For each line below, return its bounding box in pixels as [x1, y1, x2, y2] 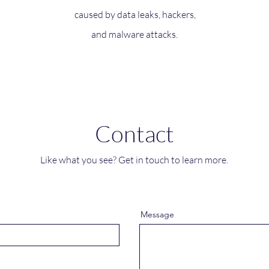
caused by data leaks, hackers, [74, 8, 196, 20]
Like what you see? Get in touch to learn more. [40, 154, 228, 166]
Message [141, 209, 174, 220]
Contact [94, 119, 174, 148]
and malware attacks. [91, 28, 180, 40]
